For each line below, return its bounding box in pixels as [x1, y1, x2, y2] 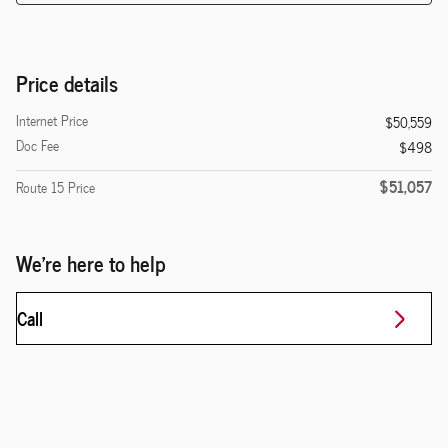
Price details [16, 66, 118, 100]
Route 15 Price [16, 176, 95, 200]
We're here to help [16, 246, 166, 280]
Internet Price [16, 109, 88, 133]
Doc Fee [16, 134, 59, 158]
